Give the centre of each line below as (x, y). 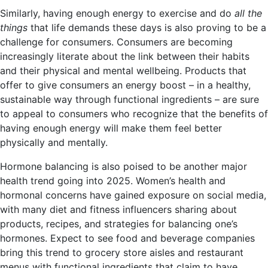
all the (248, 13)
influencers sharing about (178, 210)
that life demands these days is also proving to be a (147, 28)
